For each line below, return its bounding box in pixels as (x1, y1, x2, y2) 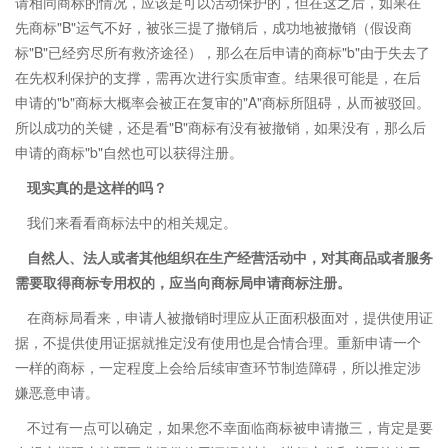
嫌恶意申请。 (15, 382, 99, 402)
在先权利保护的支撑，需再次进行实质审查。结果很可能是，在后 (15, 67, 421, 87)
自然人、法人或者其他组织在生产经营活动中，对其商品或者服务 (27, 247, 433, 267)
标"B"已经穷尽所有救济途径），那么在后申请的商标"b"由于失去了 (15, 42, 430, 62)
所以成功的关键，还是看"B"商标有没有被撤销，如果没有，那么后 (15, 117, 426, 137)
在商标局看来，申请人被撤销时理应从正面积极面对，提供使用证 (27, 307, 433, 327)
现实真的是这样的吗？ (27, 177, 167, 197)
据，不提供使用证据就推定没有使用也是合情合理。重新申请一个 (15, 332, 421, 352)
